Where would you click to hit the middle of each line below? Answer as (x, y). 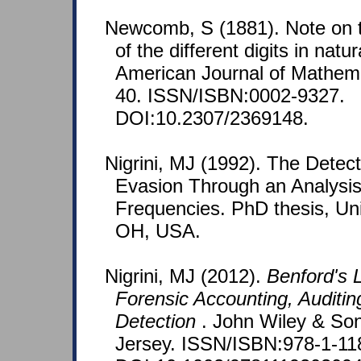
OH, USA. (158, 231)
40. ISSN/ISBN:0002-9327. (230, 96)
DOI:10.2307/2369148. (212, 118)
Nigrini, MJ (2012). (186, 276)
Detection (158, 322)
